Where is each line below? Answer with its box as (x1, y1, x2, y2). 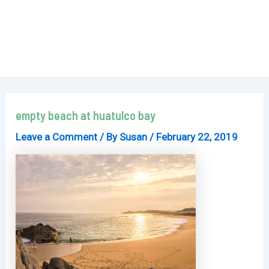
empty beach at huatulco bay (16, 108, 156, 122)
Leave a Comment (16, 131, 98, 143)
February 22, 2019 (156, 131, 238, 143)
